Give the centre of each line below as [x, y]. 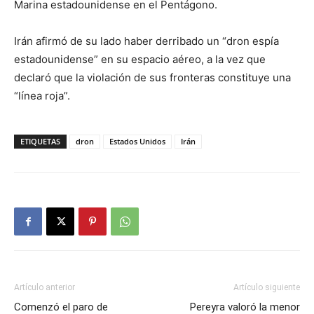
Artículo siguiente [267, 287]
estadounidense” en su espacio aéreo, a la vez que [140, 59]
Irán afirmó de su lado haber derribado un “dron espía [146, 41]
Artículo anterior [45, 287]
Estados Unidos [137, 141]
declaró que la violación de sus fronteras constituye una [152, 77]
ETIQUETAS [40, 141]
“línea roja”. [42, 96]
